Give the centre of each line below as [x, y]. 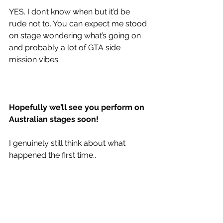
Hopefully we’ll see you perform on [78, 107]
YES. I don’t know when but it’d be [70, 11]
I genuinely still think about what [68, 143]
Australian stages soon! [54, 119]
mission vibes [34, 59]
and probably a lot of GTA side [66, 47]
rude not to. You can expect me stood [79, 23]
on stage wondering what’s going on [76, 35]
